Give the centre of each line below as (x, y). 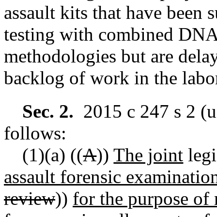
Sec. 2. (53, 111)
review (30, 198)
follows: (35, 133)
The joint (148, 155)
